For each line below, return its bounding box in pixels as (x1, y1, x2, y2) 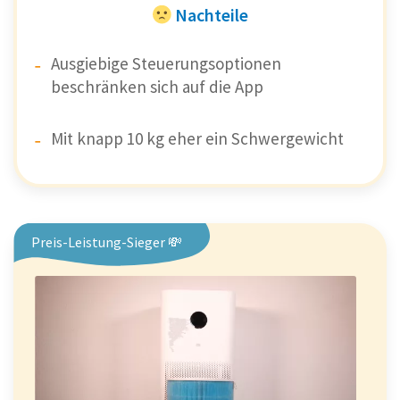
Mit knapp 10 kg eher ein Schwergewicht (51, 128, 344, 150)
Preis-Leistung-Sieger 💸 (31, 233, 182, 252)
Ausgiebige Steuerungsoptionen (51, 53, 281, 75)
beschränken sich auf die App (51, 76, 263, 98)
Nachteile (174, 4, 248, 27)
